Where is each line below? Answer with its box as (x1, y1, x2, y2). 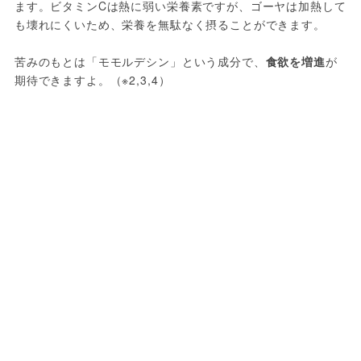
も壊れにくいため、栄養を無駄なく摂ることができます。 (14, 16, 326, 33)
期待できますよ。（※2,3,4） (14, 72, 171, 89)
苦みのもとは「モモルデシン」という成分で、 (14, 53, 266, 70)
